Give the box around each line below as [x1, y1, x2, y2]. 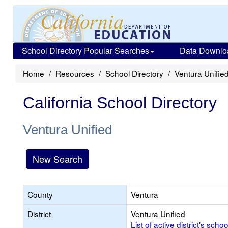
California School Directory [23, 94, 217, 112]
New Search [33, 152, 82, 165]
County [27, 189, 53, 200]
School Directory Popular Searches [22, 45, 149, 56]
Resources [55, 68, 94, 79]
